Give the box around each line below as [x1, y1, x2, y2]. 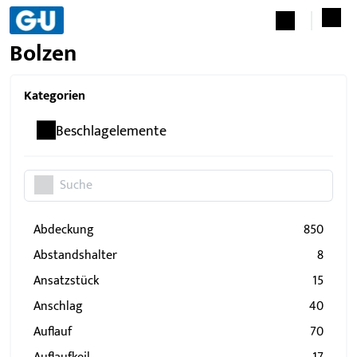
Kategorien [24, 85, 85, 107]
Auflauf [41, 321, 72, 343]
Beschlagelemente [56, 120, 167, 143]
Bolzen [10, 35, 76, 73]
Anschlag [41, 296, 83, 317]
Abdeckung [41, 219, 94, 241]
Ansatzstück [41, 270, 99, 292]
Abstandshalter [41, 245, 117, 266]
